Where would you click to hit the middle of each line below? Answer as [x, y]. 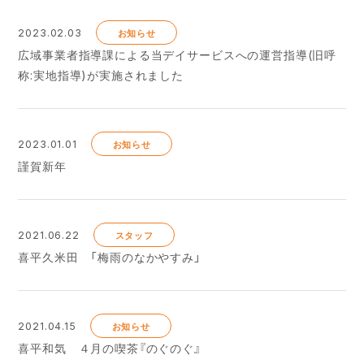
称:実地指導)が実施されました [101, 75]
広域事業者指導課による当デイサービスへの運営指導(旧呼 [178, 55]
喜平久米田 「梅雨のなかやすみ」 [110, 257]
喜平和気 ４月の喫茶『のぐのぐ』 [110, 348]
